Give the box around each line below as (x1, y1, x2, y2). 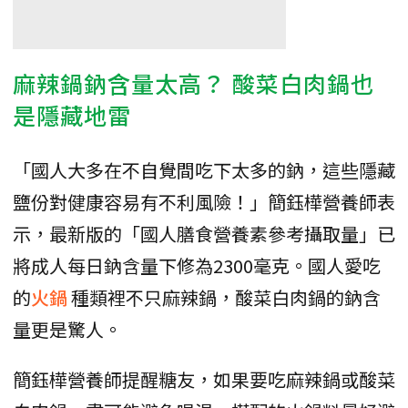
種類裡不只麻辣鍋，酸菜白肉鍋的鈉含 (71, 283, 381, 311)
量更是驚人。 (13, 315, 122, 342)
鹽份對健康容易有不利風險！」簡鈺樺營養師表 (13, 188, 395, 215)
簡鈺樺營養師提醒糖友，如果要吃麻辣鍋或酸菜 (13, 365, 395, 393)
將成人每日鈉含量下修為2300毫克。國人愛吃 (13, 251, 381, 279)
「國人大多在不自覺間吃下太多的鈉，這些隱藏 (13, 156, 395, 183)
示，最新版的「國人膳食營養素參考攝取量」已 (13, 219, 395, 247)
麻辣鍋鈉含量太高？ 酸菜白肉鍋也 (13, 66, 374, 99)
